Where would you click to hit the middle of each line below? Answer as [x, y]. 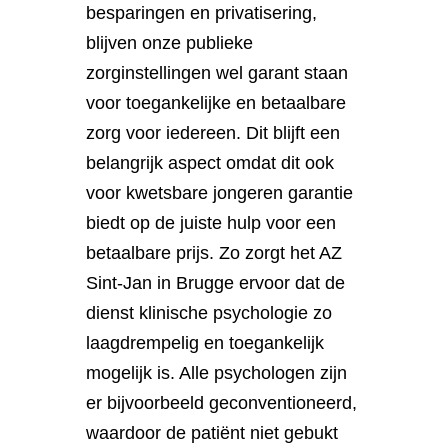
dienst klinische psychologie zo [209, 312]
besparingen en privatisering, [202, 12]
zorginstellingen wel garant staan [217, 72]
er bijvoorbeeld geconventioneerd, [222, 402]
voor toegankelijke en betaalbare [216, 102]
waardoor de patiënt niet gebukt [212, 432]
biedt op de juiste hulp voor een [211, 222]
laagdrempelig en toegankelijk [205, 342]
